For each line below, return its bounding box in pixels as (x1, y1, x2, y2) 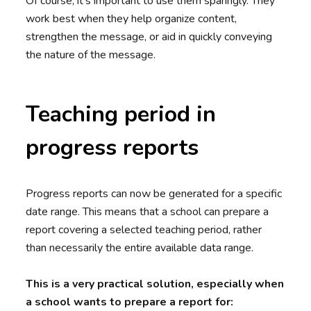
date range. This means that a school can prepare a (26, 204, 269, 220)
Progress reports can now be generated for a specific (26, 186, 283, 202)
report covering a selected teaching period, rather (26, 222, 262, 238)
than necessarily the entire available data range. (26, 240, 254, 256)
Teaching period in (26, 99, 217, 130)
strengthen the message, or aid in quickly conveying (26, 29, 273, 45)
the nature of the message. (26, 47, 156, 63)
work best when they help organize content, (26, 11, 237, 27)
